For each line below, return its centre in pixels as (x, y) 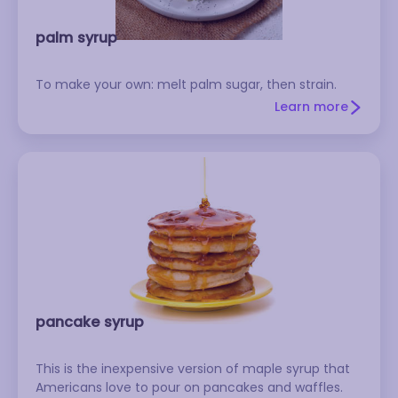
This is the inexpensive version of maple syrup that (193, 369)
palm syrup (76, 38)
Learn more (311, 107)
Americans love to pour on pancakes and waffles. (189, 387)
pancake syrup (90, 322)
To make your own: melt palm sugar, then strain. (186, 84)
